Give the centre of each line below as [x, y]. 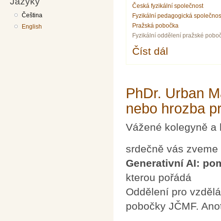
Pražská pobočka [156, 25]
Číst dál [150, 51]
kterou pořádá [159, 177]
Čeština [32, 15]
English [32, 26]
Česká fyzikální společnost [168, 6]
